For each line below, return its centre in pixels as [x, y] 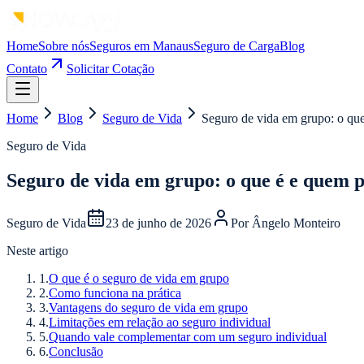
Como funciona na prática [115, 292]
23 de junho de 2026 [158, 223]
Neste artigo [37, 250]
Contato [27, 69]
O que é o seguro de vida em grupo [139, 278]
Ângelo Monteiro [296, 223]
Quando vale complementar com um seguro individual [188, 336]
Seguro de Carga [236, 46]
